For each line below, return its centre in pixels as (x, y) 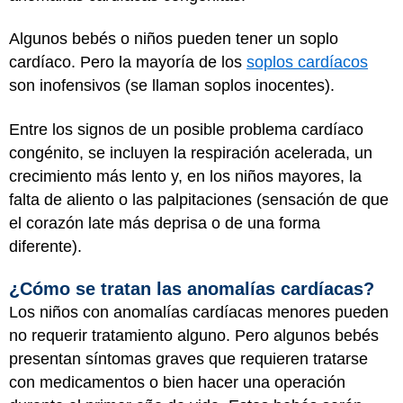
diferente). (48, 246)
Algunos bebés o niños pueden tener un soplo (174, 39)
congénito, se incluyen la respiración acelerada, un (191, 152)
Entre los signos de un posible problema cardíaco (186, 129)
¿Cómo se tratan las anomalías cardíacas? (194, 289)
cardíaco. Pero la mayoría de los (128, 63)
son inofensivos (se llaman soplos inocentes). (172, 86)
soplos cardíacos (307, 63)
